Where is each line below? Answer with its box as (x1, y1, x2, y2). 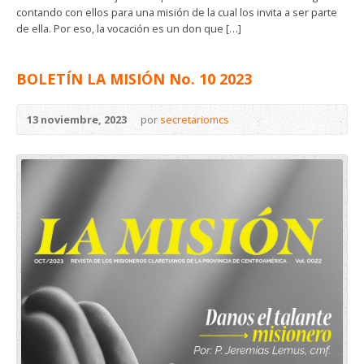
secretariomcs (160, 111, 229, 127)
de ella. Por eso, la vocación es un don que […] (16, 20, 241, 36)
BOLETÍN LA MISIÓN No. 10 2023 (16, 68, 252, 89)
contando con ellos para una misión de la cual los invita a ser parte (16, 4, 337, 19)
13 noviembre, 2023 (27, 111, 127, 127)
